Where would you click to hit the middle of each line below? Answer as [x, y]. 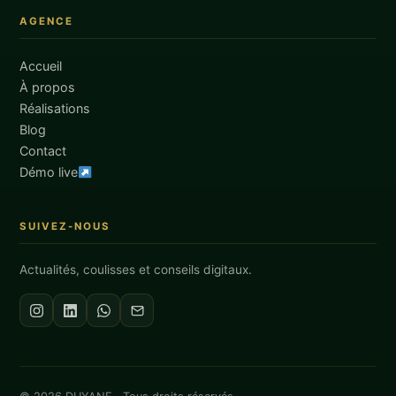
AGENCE [47, 22]
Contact [43, 151]
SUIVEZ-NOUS [65, 227]
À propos [48, 88]
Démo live [49, 172]
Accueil [41, 66]
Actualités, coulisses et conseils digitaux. [136, 270]
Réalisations [55, 109]
